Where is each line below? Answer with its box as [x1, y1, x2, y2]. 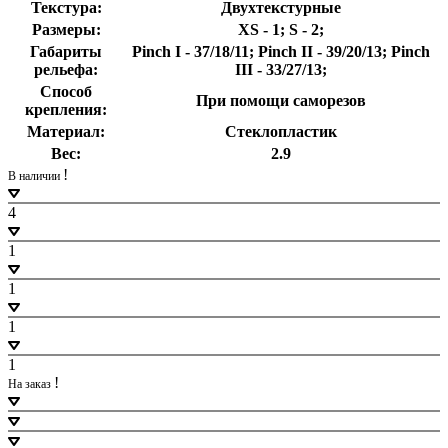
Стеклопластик [225, 122, 337, 140]
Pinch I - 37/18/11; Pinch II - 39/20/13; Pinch [132, 42, 430, 60]
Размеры [31, 20, 96, 38]
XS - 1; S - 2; [238, 20, 324, 38]
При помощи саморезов [196, 91, 366, 109]
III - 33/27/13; [235, 60, 327, 78]
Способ [40, 82, 92, 100]
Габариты [30, 42, 102, 60]
